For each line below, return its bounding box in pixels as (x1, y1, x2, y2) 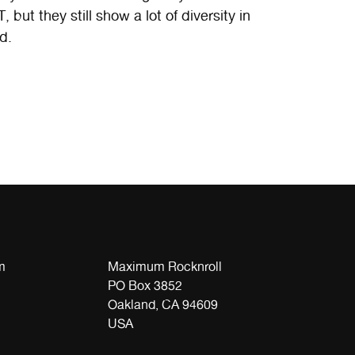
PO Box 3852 (108, 277, 182, 293)
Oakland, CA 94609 (108, 296, 218, 312)
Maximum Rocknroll (108, 258, 222, 274)
